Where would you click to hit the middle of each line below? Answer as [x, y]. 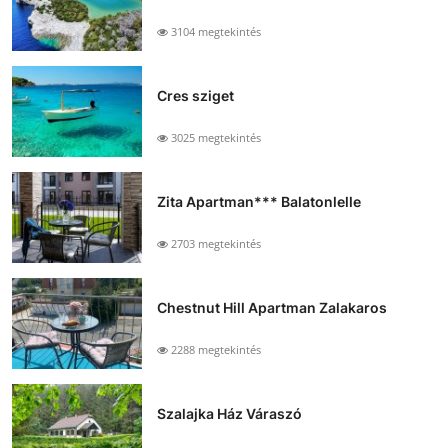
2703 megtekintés [214, 244]
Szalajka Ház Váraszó [229, 414]
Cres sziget [195, 96]
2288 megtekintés [214, 350]
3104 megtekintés [214, 32]
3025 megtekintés [214, 138]
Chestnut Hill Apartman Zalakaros [272, 308]
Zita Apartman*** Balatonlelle [259, 202]
